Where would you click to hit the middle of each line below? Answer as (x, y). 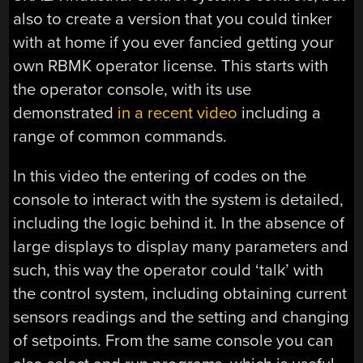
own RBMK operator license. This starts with (171, 66)
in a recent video (178, 113)
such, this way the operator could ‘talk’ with (169, 270)
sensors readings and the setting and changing (181, 317)
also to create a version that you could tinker (173, 19)
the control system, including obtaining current (180, 293)
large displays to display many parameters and (181, 246)
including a (280, 113)
